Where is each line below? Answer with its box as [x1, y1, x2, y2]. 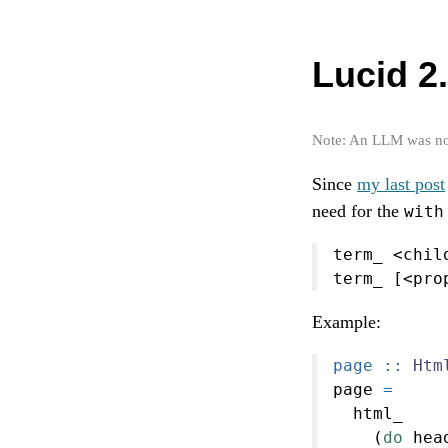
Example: [312, 312, 381, 333]
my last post [357, 174, 445, 195]
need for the [312, 201, 404, 222]
